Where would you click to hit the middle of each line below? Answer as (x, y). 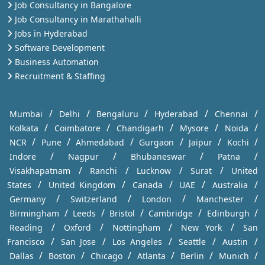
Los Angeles (137, 242)
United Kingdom (82, 185)
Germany (28, 199)
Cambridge (171, 214)
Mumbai (26, 114)
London (157, 199)
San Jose (79, 242)
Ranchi (104, 171)
